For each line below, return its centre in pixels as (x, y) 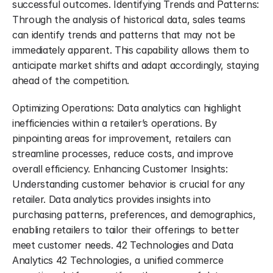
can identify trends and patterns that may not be (124, 35)
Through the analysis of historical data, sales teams (129, 19)
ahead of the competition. (71, 80)
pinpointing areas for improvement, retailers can (122, 138)
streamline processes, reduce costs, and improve (123, 154)
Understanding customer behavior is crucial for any (129, 184)
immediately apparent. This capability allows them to (131, 50)
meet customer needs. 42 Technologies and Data (123, 245)
